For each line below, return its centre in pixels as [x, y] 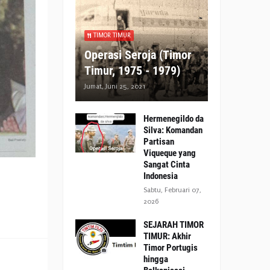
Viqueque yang [170, 153]
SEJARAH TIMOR [174, 225]
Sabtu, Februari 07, [172, 190]
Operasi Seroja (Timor [138, 55]
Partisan [159, 142]
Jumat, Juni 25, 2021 [115, 86]
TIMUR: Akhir [167, 236]
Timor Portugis [171, 248]
